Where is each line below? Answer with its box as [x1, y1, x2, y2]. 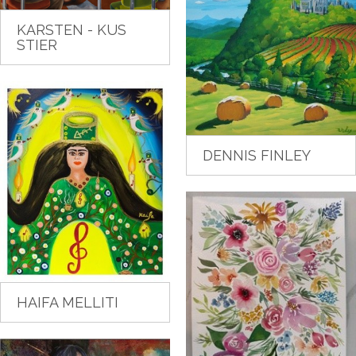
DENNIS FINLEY [203, 146, 311, 164]
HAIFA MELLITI [17, 293, 118, 311]
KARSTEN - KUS [17, 21, 126, 38]
